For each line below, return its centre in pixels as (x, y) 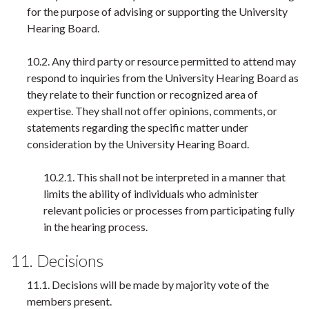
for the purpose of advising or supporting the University (157, 11)
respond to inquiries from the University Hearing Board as (163, 78)
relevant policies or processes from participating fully (169, 210)
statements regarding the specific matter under (138, 127)
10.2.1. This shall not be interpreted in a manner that (165, 177)
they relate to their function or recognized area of (142, 94)
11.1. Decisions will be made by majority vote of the (148, 285)
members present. (69, 301)
